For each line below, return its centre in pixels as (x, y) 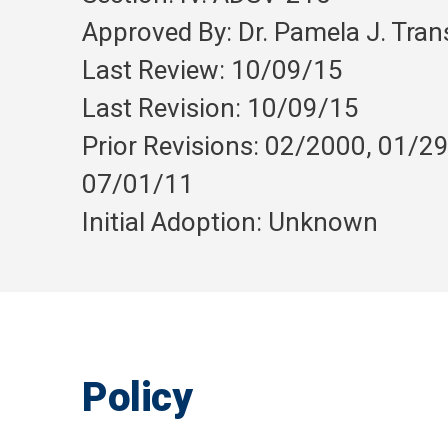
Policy (137, 398)
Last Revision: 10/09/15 (220, 108)
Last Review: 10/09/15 (212, 70)
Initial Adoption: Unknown (230, 222)
